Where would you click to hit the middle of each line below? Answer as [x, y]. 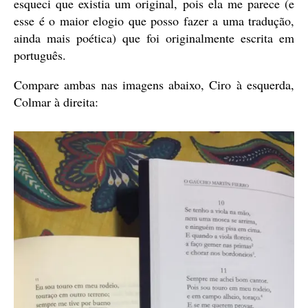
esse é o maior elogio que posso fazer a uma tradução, [154, 20]
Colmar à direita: [56, 101]
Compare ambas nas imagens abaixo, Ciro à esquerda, [154, 84]
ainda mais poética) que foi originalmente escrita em [154, 37]
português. [40, 55]
